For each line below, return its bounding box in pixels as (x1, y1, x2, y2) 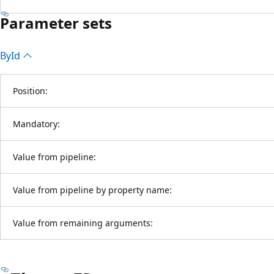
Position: (13, 84, 48, 97)
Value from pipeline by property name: (13, 183, 172, 196)
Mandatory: (13, 117, 60, 130)
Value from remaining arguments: (13, 217, 153, 229)
